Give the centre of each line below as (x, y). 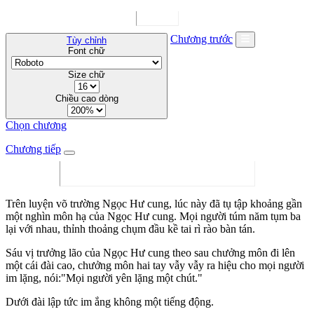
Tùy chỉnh (87, 40)
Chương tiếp (33, 149)
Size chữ (87, 74)
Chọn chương (36, 125)
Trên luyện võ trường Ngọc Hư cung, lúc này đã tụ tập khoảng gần (154, 203)
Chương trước (202, 39)
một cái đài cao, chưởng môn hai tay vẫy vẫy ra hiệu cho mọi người (155, 265)
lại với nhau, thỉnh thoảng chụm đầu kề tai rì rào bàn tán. (130, 228)
